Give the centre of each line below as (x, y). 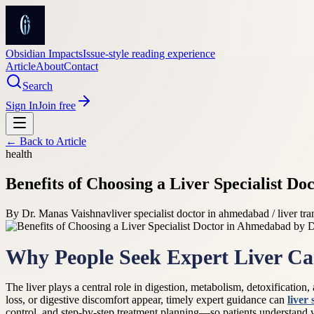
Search (37, 86)
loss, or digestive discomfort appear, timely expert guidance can (146, 300)
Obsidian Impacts (44, 54)
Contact (81, 66)
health (19, 154)
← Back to (31, 141)
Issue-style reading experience (149, 54)
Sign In (22, 105)
